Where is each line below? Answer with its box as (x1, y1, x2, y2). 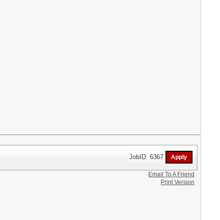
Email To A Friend (148, 171, 195, 178)
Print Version (161, 179, 195, 186)
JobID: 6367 (129, 153, 166, 161)
